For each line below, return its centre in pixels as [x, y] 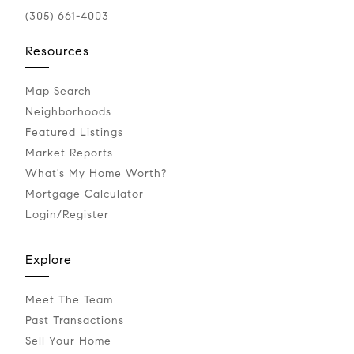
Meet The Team [69, 300]
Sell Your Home [68, 341]
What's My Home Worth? [96, 174]
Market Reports [69, 153]
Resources [57, 51]
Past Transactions [75, 321]
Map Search [58, 92]
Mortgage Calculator [85, 194]
